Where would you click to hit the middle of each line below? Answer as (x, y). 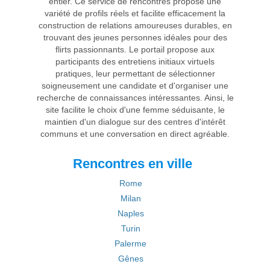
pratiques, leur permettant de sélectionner (135, 74)
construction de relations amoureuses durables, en (135, 25)
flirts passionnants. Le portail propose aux (135, 49)
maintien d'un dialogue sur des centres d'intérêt (135, 122)
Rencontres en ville (132, 164)
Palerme (130, 243)
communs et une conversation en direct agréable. (135, 134)
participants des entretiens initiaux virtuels (135, 61)
